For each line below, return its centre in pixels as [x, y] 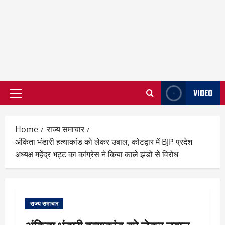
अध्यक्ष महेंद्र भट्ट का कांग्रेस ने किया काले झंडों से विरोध [97, 154]
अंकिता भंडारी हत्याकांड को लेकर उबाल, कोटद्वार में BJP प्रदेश [104, 142]
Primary [29, 98]
